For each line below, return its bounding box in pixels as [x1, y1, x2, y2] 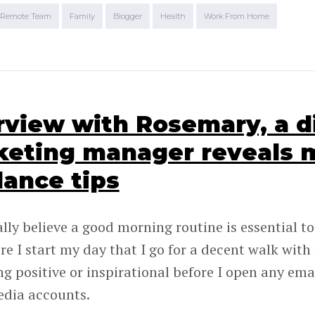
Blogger [112, 11, 142, 21]
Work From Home [203, 11, 269, 21]
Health [160, 11, 186, 21]
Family [69, 11, 95, 21]
